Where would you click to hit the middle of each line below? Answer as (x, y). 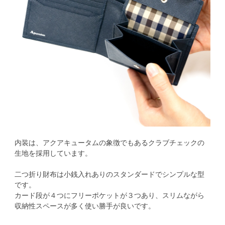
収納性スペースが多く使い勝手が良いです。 (85, 206)
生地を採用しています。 (53, 153)
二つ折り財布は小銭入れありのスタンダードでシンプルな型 (110, 174)
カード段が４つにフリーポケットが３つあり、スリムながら (110, 195)
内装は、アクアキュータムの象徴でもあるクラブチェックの (110, 143)
